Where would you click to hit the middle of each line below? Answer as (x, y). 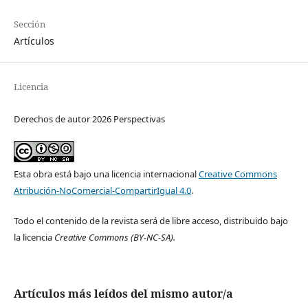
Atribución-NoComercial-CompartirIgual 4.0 (102, 190)
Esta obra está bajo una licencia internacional (106, 174)
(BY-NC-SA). (154, 237)
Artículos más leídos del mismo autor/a (123, 293)
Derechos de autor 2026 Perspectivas (89, 119)
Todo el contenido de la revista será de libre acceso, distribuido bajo (151, 220)
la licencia (34, 237)
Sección (29, 24)
